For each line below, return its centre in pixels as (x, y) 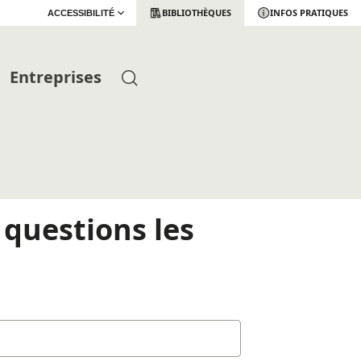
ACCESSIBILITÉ (81, 13)
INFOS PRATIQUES (309, 12)
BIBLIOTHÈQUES (197, 12)
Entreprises (55, 77)
